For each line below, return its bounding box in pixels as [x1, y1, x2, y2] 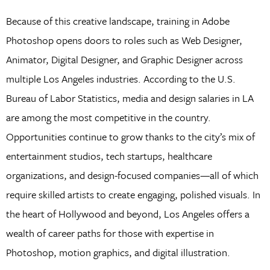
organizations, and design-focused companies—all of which [5, 167, 259, 183]
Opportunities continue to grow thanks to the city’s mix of [5, 128, 255, 144]
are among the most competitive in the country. [5, 109, 211, 125]
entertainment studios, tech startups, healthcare [5, 148, 212, 163]
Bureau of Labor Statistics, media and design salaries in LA [5, 90, 254, 105]
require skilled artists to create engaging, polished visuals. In [5, 186, 260, 202]
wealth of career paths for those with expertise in [5, 225, 214, 240]
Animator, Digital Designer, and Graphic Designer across [5, 51, 243, 67]
